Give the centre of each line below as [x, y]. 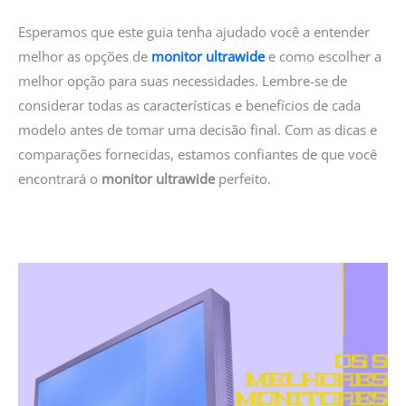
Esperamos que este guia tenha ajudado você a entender [194, 31]
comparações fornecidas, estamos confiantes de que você [198, 154]
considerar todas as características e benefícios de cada [189, 105]
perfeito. [243, 178]
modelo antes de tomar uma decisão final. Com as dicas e [198, 129]
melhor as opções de [85, 56]
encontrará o [60, 178]
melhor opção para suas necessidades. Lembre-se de [183, 80]
